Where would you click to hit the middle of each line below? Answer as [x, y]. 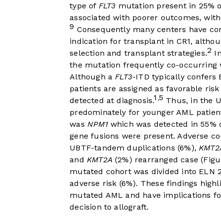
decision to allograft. [109, 207]
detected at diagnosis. [112, 101]
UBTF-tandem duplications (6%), [134, 148]
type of [84, 6]
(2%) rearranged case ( [158, 160]
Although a [92, 77]
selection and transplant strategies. [139, 53]
